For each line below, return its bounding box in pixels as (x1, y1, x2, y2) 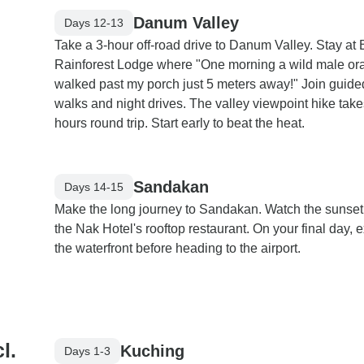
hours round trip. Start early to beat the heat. (54, 116, 305, 130)
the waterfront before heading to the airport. (54, 241, 301, 255)
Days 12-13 (64, 15, 123, 29)
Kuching (120, 341, 184, 360)
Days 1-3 (64, 344, 110, 357)
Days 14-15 (64, 180, 123, 193)
